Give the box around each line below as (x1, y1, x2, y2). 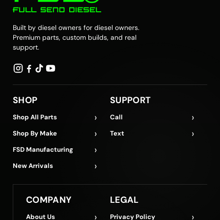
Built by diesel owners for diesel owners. (13, 23, 139, 32)
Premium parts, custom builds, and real (13, 32, 137, 42)
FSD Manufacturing (13, 145, 73, 154)
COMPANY (26, 193, 72, 206)
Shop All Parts (13, 112, 57, 121)
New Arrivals (13, 161, 53, 170)
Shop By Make (13, 129, 57, 137)
